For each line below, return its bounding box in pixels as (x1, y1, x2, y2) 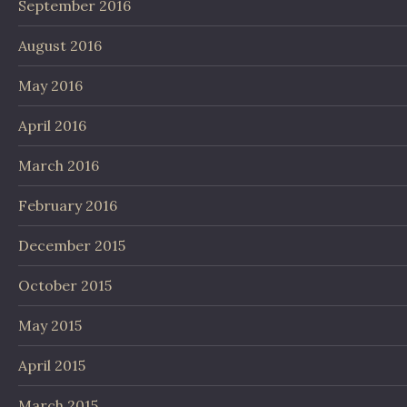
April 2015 (18, 356, 85, 375)
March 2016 (18, 156, 99, 175)
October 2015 (18, 276, 112, 295)
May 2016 (18, 76, 83, 95)
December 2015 (18, 236, 125, 255)
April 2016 (18, 116, 86, 135)
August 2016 (18, 36, 102, 55)
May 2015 (18, 316, 82, 335)
